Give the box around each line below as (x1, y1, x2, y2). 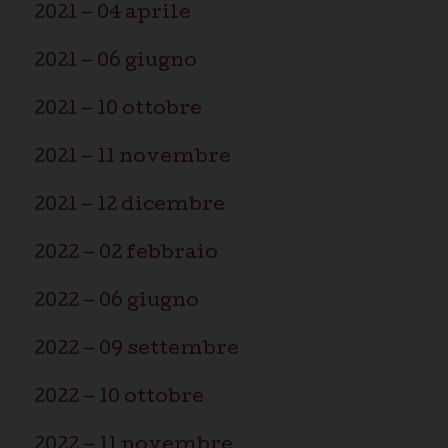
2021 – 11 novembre (34, 148, 231, 169)
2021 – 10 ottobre (34, 100, 202, 121)
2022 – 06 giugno (34, 292, 199, 313)
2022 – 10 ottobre (34, 388, 204, 409)
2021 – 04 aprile (34, 4, 191, 25)
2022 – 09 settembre (34, 340, 239, 361)
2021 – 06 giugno (34, 52, 197, 73)
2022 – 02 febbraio (34, 244, 218, 265)
